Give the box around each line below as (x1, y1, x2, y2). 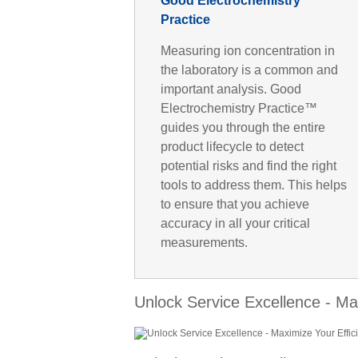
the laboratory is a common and (160, 62, 338, 77)
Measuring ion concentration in (160, 43, 335, 58)
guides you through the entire (160, 120, 325, 134)
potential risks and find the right (160, 158, 336, 173)
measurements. (160, 235, 248, 249)
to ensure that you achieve (160, 197, 309, 211)
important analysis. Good (160, 82, 301, 96)
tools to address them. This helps (160, 177, 347, 192)
